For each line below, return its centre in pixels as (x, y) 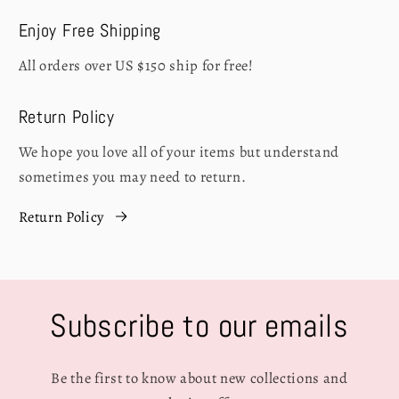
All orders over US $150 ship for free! (136, 65)
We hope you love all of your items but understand (179, 152)
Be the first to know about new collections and (199, 379)
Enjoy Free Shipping (90, 30)
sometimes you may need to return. (132, 177)
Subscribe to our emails (199, 326)
